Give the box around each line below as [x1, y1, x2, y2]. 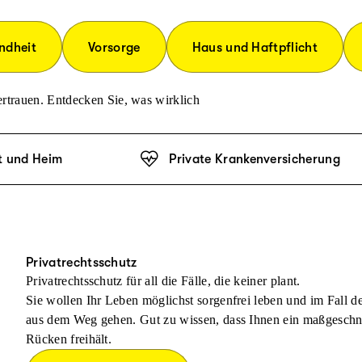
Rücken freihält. [26, 332, 112, 346]
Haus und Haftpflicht [192, 40, 318, 55]
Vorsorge [88, 40, 141, 55]
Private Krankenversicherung [169, 152, 340, 166]
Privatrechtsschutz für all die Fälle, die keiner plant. [26, 274, 301, 288]
